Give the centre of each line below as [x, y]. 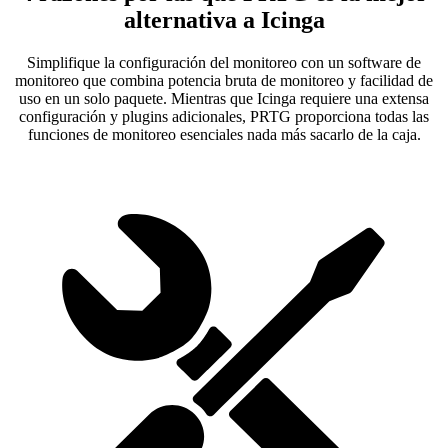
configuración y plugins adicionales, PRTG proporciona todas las [224, 117]
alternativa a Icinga [224, 20]
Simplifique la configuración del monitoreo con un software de [224, 63]
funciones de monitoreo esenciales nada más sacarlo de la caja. [224, 135]
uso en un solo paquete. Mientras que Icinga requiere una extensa [224, 99]
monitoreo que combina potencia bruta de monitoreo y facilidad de [224, 81]
